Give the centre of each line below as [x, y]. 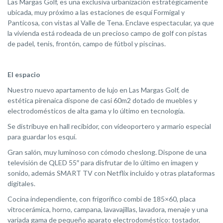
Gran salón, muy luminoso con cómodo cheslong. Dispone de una [107, 152]
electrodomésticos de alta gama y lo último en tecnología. [96, 111]
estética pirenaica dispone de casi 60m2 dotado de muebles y [102, 100]
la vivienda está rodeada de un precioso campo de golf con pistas [107, 33]
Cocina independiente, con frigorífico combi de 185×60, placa [102, 199]
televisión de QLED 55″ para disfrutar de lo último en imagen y [103, 162]
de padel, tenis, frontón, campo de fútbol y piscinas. [87, 43]
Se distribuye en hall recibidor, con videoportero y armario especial [109, 126]
